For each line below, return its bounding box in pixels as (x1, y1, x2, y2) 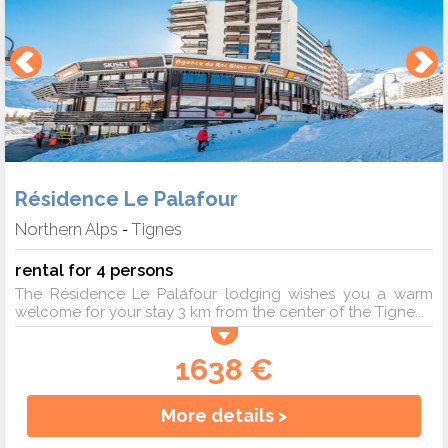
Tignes (132, 219, 182, 240)
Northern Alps (15, 219, 118, 240)
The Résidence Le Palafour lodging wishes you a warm (15, 285, 433, 304)
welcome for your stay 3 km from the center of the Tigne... (15, 303, 424, 322)
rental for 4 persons (15, 260, 173, 281)
